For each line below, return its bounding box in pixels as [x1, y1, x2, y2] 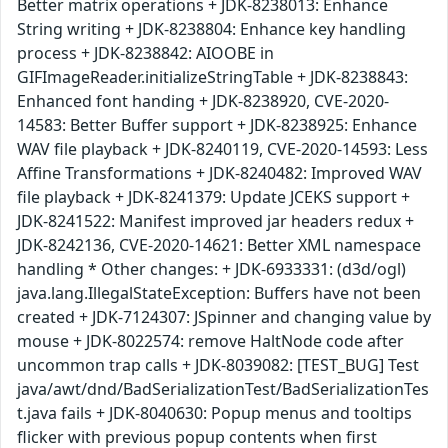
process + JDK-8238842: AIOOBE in [17, 41, 274, 64]
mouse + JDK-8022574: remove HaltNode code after [17, 329, 404, 352]
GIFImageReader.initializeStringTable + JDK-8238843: [17, 65, 408, 88]
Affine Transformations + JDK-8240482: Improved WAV [17, 161, 422, 184]
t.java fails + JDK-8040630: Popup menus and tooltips [17, 401, 412, 424]
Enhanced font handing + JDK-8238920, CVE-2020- [17, 89, 389, 112]
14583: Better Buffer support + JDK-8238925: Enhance [17, 113, 417, 136]
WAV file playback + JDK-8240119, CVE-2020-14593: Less [17, 137, 428, 160]
